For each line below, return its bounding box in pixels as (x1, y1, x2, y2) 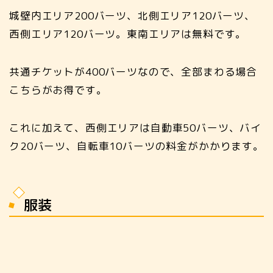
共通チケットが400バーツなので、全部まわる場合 (9, 64, 258, 79)
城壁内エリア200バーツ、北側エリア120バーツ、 (9, 8, 255, 23)
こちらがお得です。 (9, 82, 107, 97)
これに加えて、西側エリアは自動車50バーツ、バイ (9, 120, 262, 135)
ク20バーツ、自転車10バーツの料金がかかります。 (9, 138, 264, 153)
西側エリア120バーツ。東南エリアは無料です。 (9, 26, 247, 41)
